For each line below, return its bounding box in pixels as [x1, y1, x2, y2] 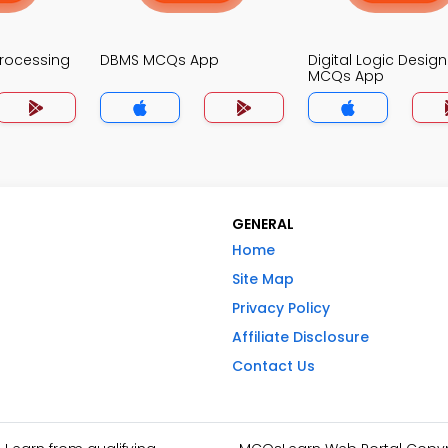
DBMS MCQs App [100, 50, 219, 70]
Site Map [232, 269, 294, 289]
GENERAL [232, 214, 294, 234]
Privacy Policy [232, 298, 330, 318]
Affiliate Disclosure [232, 327, 369, 347]
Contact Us [232, 356, 315, 376]
